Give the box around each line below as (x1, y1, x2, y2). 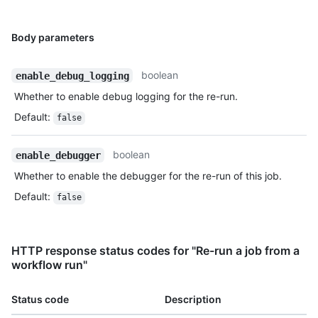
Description (165, 293, 221, 306)
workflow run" (11, 258, 87, 273)
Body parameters (11, 31, 94, 44)
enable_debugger (15, 149, 101, 161)
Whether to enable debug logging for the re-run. (14, 90, 238, 103)
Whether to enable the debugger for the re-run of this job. (14, 170, 282, 182)
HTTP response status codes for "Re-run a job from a (11, 243, 300, 258)
